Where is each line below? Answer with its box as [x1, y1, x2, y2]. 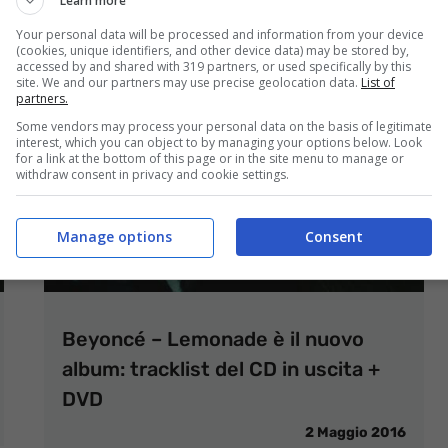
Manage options [56, 227, 172, 246]
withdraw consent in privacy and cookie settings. [16, 165, 289, 183]
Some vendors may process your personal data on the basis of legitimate [16, 117, 432, 135]
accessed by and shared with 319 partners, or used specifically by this [16, 57, 411, 75]
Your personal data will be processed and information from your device [16, 25, 424, 43]
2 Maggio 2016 [305, 424, 406, 441]
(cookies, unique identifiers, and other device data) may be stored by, [16, 41, 409, 59]
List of [361, 73, 395, 91]
